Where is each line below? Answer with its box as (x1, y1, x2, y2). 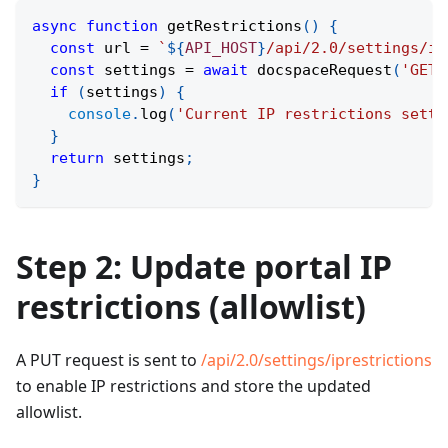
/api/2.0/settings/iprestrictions (201, 348, 432, 371)
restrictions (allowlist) (16, 284, 366, 328)
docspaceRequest (257, 60, 392, 79)
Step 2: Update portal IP (16, 244, 392, 288)
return (50, 148, 104, 167)
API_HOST (185, 38, 257, 57)
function (86, 16, 158, 35)
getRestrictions (167, 16, 302, 35)
